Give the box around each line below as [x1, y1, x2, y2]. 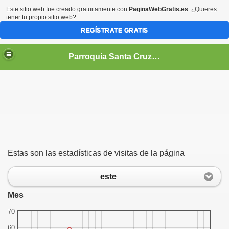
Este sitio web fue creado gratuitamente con [6, 6, 129, 13]
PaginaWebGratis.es [129, 6, 188, 13]
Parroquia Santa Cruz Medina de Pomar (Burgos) [152, 52, 161, 61]
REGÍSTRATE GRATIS [81, 27, 148, 34]
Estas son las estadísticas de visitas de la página [8, 149, 185, 157]
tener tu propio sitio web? [6, 14, 76, 21]
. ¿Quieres [188, 6, 217, 13]
